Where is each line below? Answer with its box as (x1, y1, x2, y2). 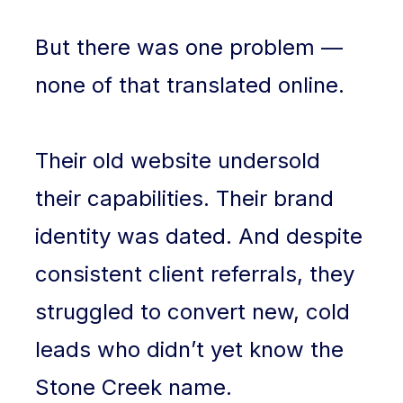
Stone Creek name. (35, 374, 233, 400)
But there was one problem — (35, 34, 344, 60)
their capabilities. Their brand (35, 185, 335, 211)
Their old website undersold (35, 148, 321, 174)
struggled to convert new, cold (35, 299, 351, 325)
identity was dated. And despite (35, 223, 363, 249)
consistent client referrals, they (35, 261, 355, 287)
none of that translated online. (35, 72, 345, 98)
